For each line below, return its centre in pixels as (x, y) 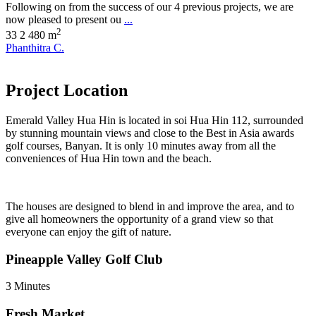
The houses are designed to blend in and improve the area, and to (150, 206)
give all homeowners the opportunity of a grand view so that (139, 219)
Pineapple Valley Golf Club (84, 259)
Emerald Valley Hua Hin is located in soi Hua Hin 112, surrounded (154, 120)
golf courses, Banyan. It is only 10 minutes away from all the (141, 145)
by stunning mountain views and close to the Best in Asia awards (150, 133)
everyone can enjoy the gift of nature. (89, 231)
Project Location (67, 91)
